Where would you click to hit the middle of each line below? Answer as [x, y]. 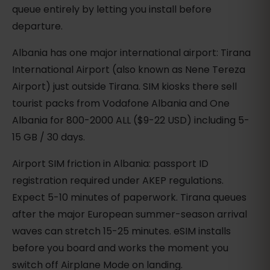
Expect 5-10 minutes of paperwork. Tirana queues [129, 198]
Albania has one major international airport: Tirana [131, 53]
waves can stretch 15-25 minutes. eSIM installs [121, 231]
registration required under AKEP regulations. [118, 181]
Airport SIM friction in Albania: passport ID [110, 164]
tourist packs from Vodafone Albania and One [121, 104]
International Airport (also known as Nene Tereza [129, 70]
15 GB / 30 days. [49, 137]
